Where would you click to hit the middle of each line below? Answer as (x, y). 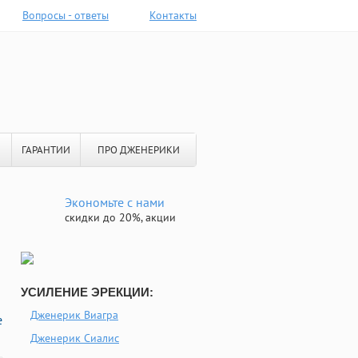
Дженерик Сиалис (75, 338)
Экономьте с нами (115, 202)
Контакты (173, 15)
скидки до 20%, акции (120, 217)
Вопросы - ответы (66, 15)
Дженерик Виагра (74, 315)
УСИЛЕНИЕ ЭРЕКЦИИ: (87, 292)
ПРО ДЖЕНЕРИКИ (138, 150)
